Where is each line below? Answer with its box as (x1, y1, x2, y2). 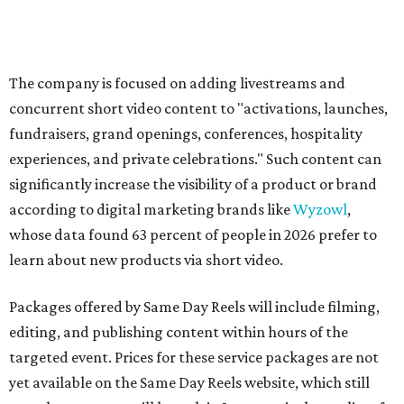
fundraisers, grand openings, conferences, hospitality (9, 124, 363, 143)
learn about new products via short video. (9, 251, 283, 270)
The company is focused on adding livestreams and (9, 74, 345, 93)
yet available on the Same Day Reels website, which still (9, 373, 370, 392)
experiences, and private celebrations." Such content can (9, 150, 381, 169)
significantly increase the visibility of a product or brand (9, 175, 377, 194)
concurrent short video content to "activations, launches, (9, 99, 388, 118)
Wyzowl (293, 200, 347, 219)
